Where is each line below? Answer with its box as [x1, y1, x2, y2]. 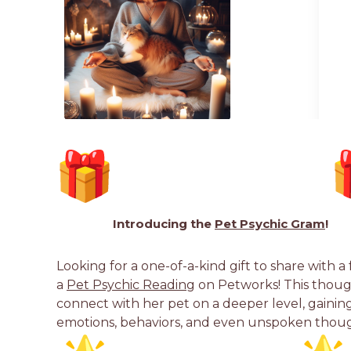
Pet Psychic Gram [215, 215, 325, 231]
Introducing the [113, 215, 215, 231]
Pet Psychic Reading [67, 277, 195, 292]
